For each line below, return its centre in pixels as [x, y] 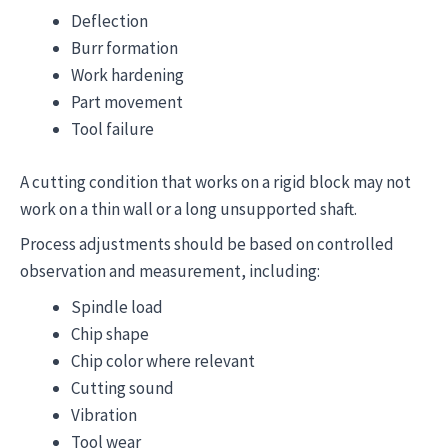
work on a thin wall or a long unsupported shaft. [188, 208]
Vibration [104, 414]
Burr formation [124, 48]
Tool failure [112, 129]
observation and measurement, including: [170, 271]
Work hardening [127, 75]
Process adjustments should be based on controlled [207, 244]
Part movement [127, 102]
